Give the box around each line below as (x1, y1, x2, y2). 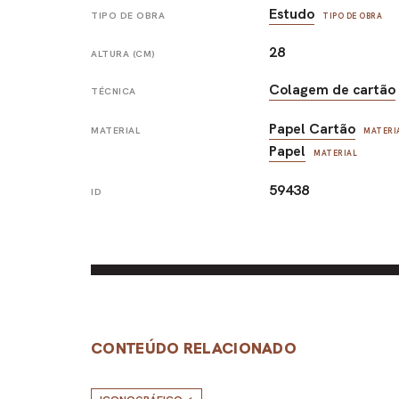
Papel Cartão (269, 119, 356, 139)
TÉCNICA (91, 85, 136, 98)
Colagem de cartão (269, 80, 396, 100)
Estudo (269, 4, 315, 23)
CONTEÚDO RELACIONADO (91, 337, 297, 358)
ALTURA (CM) (91, 47, 156, 60)
